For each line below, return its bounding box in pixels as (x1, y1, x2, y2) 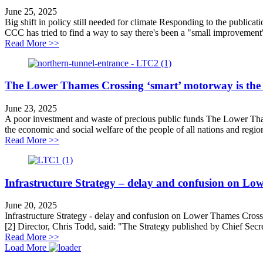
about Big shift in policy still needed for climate (59, 37, 234, 48)
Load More (5, 242, 46, 253)
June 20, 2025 (5, 200, 57, 211)
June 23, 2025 (5, 103, 57, 113)
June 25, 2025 (5, 6, 57, 16)
